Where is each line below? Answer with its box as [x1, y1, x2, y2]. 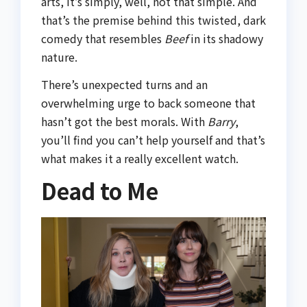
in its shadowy [188, 30, 263, 47]
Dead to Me [41, 174, 158, 206]
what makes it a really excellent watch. [41, 149, 238, 167]
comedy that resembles [41, 30, 164, 47]
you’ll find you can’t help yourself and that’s [41, 131, 265, 148]
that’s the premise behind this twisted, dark [41, 12, 266, 29]
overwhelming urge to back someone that [41, 94, 256, 111]
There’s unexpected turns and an [41, 75, 208, 93]
